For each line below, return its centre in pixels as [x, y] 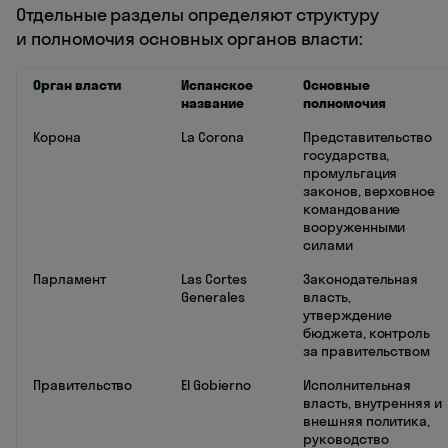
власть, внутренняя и [372, 403]
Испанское [217, 85]
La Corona [212, 137]
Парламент [69, 279]
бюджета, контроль [367, 333]
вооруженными [354, 227]
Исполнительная [357, 385]
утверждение [347, 315]
